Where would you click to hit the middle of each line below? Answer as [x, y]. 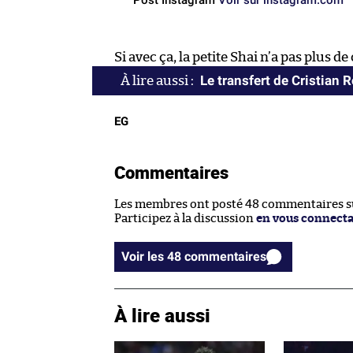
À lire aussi [162, 315]
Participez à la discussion [185, 218]
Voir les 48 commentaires [225, 256]
